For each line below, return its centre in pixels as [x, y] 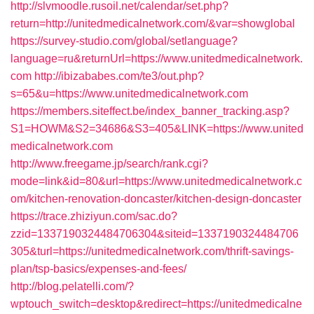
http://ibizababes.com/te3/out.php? [119, 76]
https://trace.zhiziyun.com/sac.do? [94, 216]
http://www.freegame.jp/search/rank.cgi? [109, 164]
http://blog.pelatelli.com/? [72, 286]
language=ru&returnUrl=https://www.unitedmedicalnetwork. [157, 59]
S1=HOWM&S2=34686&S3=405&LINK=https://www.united [157, 129]
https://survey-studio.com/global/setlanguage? [124, 41]
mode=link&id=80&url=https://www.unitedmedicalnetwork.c [156, 181]
